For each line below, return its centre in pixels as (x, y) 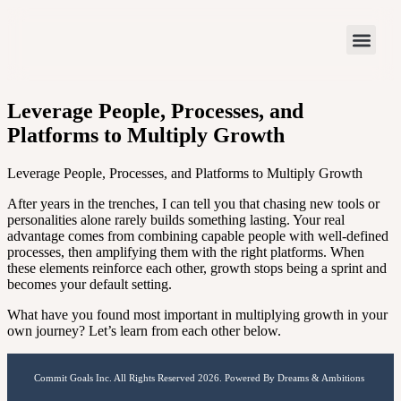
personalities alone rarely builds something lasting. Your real (176, 219)
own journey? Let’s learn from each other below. (144, 330)
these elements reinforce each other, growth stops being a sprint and (197, 268)
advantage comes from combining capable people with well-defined (198, 235)
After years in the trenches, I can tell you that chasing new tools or (193, 203)
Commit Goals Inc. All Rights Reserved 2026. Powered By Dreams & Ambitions (200, 377)
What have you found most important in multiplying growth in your (197, 314)
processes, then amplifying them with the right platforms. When (186, 252)
